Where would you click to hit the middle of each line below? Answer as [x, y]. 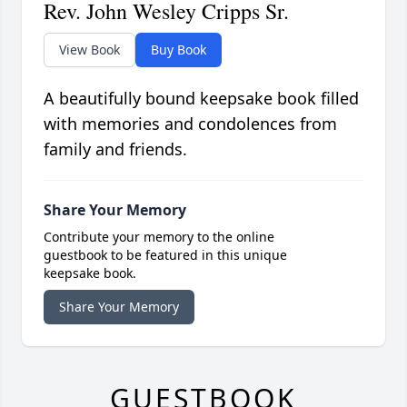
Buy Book [179, 50]
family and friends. [115, 149]
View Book [89, 50]
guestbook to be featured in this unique [165, 255]
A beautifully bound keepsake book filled [201, 99]
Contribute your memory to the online [159, 237]
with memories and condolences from [190, 124]
